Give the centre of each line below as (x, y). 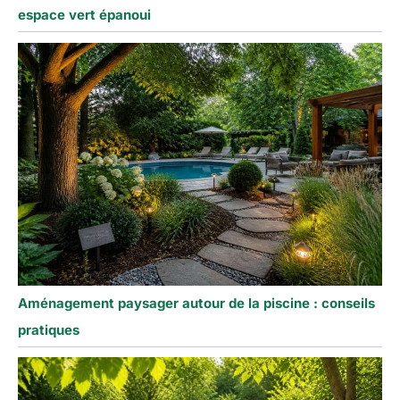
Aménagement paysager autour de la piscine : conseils (196, 303)
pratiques (49, 329)
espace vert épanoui (84, 15)
